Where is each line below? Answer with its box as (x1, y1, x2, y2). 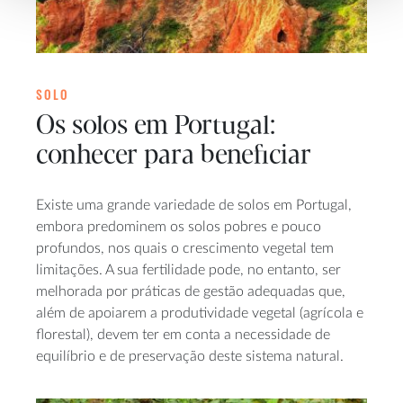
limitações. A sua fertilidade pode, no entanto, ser (36, 262, 341, 277)
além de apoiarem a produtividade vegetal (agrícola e (36, 305, 363, 320)
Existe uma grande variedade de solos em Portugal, (36, 197, 352, 212)
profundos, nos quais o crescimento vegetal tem (36, 240, 334, 255)
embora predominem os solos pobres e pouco (36, 219, 321, 234)
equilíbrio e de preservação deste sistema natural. (36, 348, 344, 363)
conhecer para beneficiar (36, 142, 311, 171)
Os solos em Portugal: (36, 112, 275, 141)
